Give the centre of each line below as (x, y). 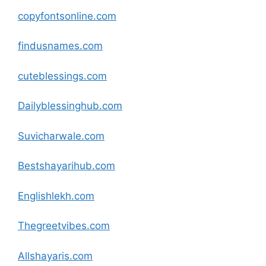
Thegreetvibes (52, 226)
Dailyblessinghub (58, 106)
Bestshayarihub (55, 166)
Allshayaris (44, 256)
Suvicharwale (50, 136)
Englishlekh (45, 196)
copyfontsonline (56, 16)
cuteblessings (51, 76)
